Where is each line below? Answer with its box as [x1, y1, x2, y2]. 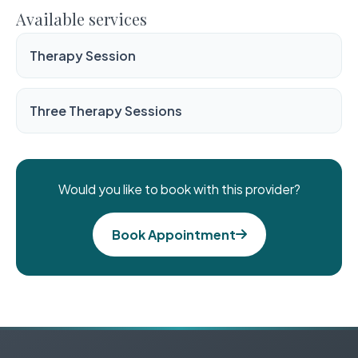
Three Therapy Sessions [30, 101, 182, 119]
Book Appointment [111, 225, 236, 243]
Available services [16, 7, 147, 30]
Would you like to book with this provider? [58, 180, 300, 197]
